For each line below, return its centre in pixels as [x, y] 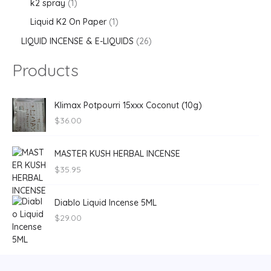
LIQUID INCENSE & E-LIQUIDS [77, 41]
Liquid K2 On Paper [68, 22]
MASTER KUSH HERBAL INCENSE [117, 154]
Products [45, 70]
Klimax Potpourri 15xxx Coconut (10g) [128, 105]
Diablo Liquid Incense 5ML [106, 202]
